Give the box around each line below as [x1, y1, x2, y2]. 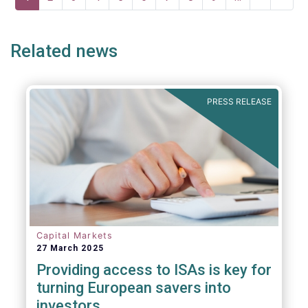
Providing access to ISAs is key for [36, 261, 272, 278]
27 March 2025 [36, 243, 104, 253]
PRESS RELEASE [207, 96, 272, 107]
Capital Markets [36, 230, 113, 241]
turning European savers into [36, 279, 231, 296]
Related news [10, 41, 118, 61]
